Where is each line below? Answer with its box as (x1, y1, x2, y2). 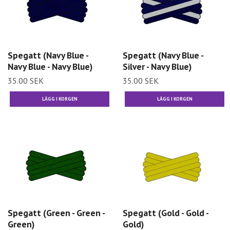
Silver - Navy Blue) (123, 61, 191, 73)
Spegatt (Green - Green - (8, 206, 105, 219)
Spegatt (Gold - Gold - (123, 206, 208, 219)
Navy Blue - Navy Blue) (8, 61, 92, 73)
